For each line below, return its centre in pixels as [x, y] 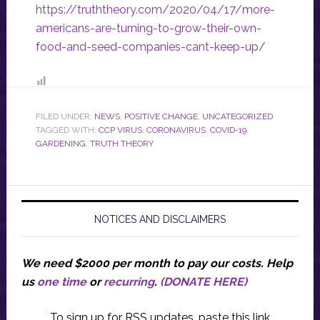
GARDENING [60, 144]
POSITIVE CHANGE [161, 117]
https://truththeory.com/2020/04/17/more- [155, 10]
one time [61, 282]
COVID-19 [228, 130]
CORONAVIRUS [176, 130]
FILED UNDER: [65, 117]
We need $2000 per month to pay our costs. [144, 264]
